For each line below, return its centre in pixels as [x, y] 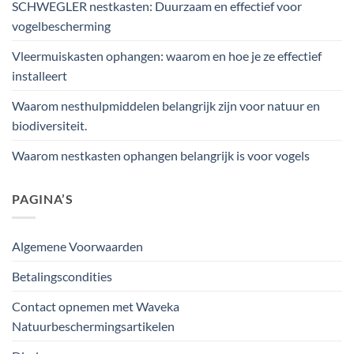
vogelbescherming [61, 25]
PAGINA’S [43, 198]
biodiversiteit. [49, 125]
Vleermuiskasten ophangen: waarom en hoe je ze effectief [167, 55]
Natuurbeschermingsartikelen [93, 326]
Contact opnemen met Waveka [96, 307]
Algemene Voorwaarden [77, 247]
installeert [40, 75]
